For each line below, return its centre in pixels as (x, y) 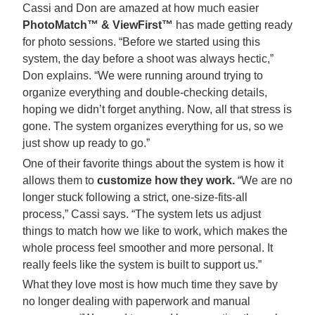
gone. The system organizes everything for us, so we (153, 126)
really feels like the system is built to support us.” (142, 264)
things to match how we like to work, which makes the (155, 231)
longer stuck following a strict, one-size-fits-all (135, 197)
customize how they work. (166, 180)
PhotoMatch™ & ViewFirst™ (98, 25)
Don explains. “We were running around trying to (143, 75)
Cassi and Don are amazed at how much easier (141, 8)
